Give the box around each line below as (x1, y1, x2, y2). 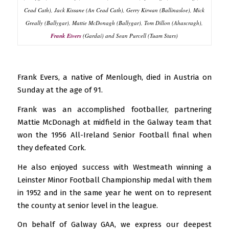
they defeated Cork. (17, 143, 86, 152)
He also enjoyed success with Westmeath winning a (17, 162, 212, 172)
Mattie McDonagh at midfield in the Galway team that (17, 117, 212, 127)
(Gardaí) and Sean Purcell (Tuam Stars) (81, 31, 178, 39)
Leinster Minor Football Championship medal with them (17, 175, 212, 185)
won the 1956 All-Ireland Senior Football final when (17, 130, 212, 140)
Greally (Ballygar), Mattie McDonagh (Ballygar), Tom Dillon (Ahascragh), (26, 18, 203, 27)
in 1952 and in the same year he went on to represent (17, 188, 212, 197)
